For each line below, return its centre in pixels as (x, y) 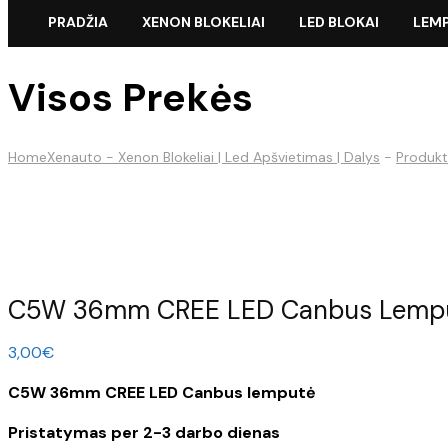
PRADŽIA (78, 22)
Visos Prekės (130, 98)
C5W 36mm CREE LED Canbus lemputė (162, 392)
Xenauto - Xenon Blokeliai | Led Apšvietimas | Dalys (213, 157)
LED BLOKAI (339, 22)
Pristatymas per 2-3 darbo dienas (144, 432)
